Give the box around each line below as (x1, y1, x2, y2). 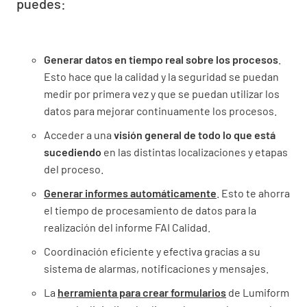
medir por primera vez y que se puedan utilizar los (44, 86, 280, 100)
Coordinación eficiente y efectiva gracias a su (44, 244, 260, 258)
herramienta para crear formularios (58, 285, 226, 299)
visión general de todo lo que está (114, 127, 275, 141)
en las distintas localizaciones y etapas (101, 145, 288, 158)
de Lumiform (226, 285, 289, 299)
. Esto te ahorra (217, 186, 290, 199)
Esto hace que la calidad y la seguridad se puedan (44, 69, 279, 83)
